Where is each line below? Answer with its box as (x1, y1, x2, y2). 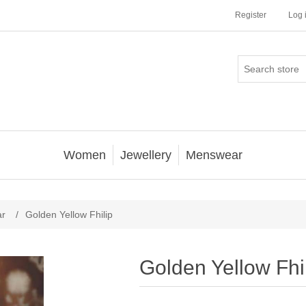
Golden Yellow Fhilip (25, 209, 113, 220)
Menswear (186, 148, 242, 162)
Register (235, 10, 266, 20)
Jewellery (120, 148, 171, 162)
